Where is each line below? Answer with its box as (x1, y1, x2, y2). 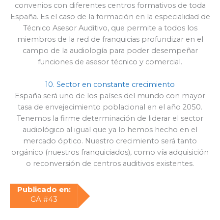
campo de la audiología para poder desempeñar (22, 46, 198, 55)
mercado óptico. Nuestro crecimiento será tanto (23, 137, 197, 146)
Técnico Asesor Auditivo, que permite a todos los (23, 23, 197, 32)
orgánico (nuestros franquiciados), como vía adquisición (11, 148, 209, 157)
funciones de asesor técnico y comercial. (38, 57, 182, 66)
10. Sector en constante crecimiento (45, 80, 175, 89)
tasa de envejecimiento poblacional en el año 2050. (18, 103, 202, 112)
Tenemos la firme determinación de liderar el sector (17, 114, 203, 123)
